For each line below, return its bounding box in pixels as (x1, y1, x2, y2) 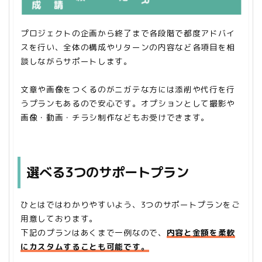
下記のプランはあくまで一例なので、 (20, 226, 167, 238)
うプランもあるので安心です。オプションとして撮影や (20, 98, 235, 109)
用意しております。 (20, 212, 98, 224)
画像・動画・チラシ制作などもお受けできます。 (20, 112, 209, 123)
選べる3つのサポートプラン (26, 163, 189, 181)
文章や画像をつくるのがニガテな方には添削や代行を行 (20, 84, 235, 95)
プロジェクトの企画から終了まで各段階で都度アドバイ (20, 27, 235, 39)
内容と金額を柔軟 (166, 226, 236, 238)
